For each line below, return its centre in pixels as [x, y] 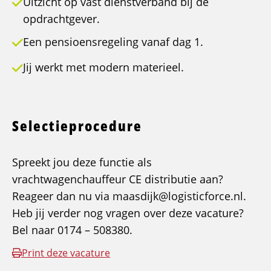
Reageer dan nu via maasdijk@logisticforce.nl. [129, 196]
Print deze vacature [66, 253]
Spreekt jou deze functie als [82, 162]
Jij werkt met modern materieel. [103, 67]
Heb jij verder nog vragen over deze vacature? [128, 213]
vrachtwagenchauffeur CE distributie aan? [118, 179]
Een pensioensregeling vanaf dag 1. [113, 42]
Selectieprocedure [77, 126]
